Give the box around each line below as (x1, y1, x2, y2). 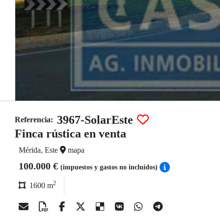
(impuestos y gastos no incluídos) (60, 164, 160, 171)
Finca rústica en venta (15, 127, 126, 140)
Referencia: (15, 115, 53, 124)
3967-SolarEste (57, 113, 133, 126)
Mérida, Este (19, 146, 60, 154)
